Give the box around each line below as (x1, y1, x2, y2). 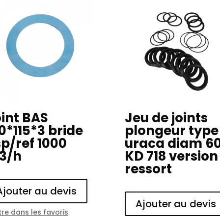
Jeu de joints (124, 109, 208, 127)
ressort (124, 160, 172, 178)
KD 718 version (124, 147, 218, 165)
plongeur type (124, 122, 219, 140)
